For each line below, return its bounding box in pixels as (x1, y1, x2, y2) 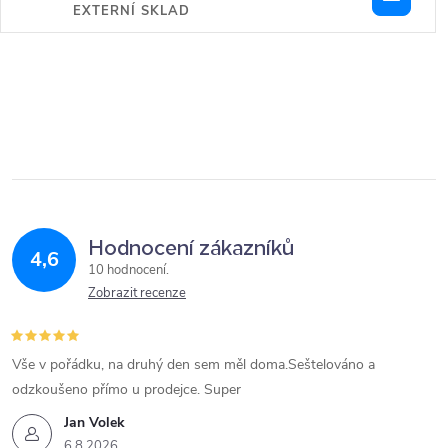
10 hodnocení (88, 261, 169, 279)
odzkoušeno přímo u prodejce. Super (12, 380, 241, 399)
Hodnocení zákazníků (88, 230, 294, 260)
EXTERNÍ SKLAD (73, 2, 190, 20)
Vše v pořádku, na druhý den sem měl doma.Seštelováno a (12, 355, 375, 374)
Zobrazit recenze (88, 284, 186, 302)
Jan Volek (64, 413, 125, 432)
